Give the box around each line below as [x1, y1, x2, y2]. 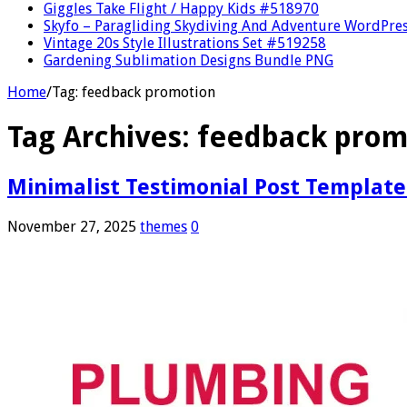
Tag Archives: [7, 120, 197, 155]
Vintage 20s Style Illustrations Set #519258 [44, 34, 326, 52]
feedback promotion [82, 83, 215, 101]
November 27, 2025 [7, 217, 136, 235]
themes [140, 217, 187, 235]
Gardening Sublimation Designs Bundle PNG [44, 51, 333, 69]
